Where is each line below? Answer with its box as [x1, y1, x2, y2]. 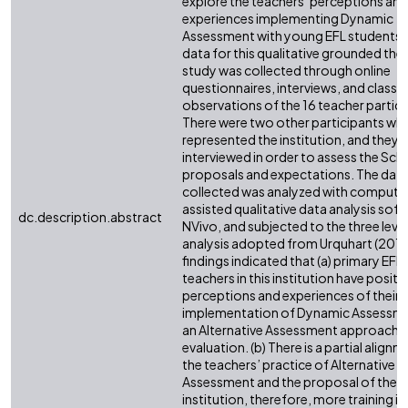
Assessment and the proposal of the [182, 373, 397, 391]
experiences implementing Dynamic [182, 10, 393, 27]
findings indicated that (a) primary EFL [182, 252, 403, 270]
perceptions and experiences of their [182, 287, 400, 304]
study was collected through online [182, 62, 391, 79]
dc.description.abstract [18, 209, 162, 226]
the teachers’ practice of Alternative [182, 356, 395, 373]
